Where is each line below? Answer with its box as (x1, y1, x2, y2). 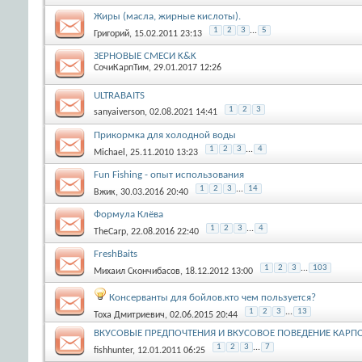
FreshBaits (94, 248, 137, 259)
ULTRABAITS (94, 90, 145, 101)
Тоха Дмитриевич (94, 309, 165, 320)
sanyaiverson (94, 107, 145, 117)
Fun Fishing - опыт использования (94, 169, 244, 180)
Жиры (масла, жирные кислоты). (94, 11, 241, 22)
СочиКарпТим (94, 62, 149, 73)
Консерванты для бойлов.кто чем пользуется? (109, 292, 316, 303)
